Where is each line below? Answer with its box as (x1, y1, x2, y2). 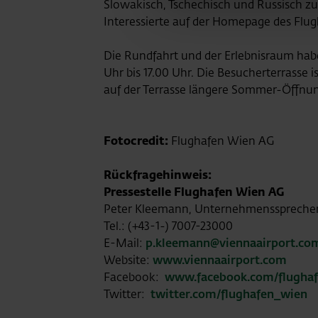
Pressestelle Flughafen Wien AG (104, 184, 284, 199)
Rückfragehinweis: (104, 167, 212, 182)
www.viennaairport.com (153, 252, 287, 268)
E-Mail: (104, 235, 146, 251)
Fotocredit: (104, 133, 171, 148)
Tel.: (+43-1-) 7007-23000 (104, 218, 233, 234)
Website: (104, 252, 153, 268)
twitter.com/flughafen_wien (150, 286, 307, 302)
